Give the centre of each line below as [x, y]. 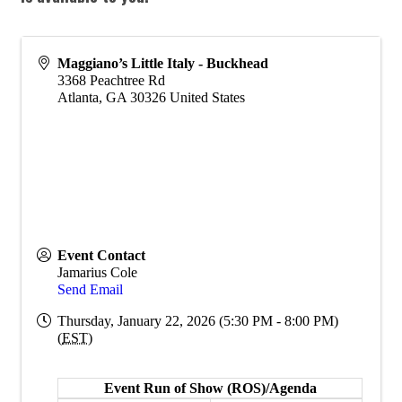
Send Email [90, 289]
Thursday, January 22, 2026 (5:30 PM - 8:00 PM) [198, 320]
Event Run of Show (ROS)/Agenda [210, 388]
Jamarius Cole [97, 272]
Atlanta [78, 97]
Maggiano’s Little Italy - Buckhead [163, 63]
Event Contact [101, 255]
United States [207, 97]
